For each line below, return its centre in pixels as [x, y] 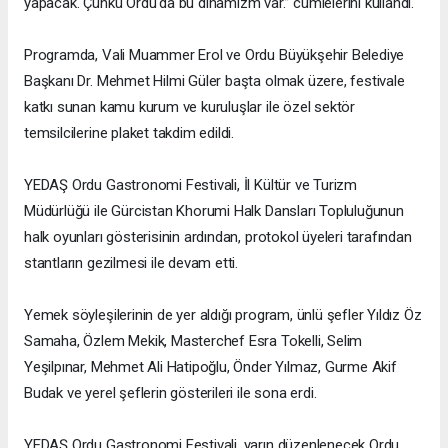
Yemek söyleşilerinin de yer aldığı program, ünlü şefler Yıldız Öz [223, 315]
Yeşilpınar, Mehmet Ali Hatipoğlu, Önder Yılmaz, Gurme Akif [210, 367]
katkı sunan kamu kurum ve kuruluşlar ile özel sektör [190, 107]
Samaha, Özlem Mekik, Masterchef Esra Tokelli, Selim [193, 341]
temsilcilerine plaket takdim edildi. [129, 133]
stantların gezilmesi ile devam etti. [131, 263]
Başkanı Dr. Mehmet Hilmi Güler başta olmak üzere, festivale [214, 81]
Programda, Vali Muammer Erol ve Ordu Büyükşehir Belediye [214, 55]
